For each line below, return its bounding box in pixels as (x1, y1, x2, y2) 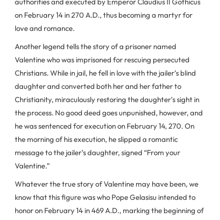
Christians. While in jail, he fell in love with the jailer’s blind (15, 68, 196, 78)
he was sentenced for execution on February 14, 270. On (15, 121, 194, 131)
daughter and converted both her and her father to (15, 82, 181, 91)
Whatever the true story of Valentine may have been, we (15, 179, 198, 189)
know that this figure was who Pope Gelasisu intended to (15, 192, 195, 202)
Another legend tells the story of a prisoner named (15, 42, 176, 51)
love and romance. (15, 24, 76, 33)
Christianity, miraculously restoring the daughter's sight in (15, 95, 199, 104)
